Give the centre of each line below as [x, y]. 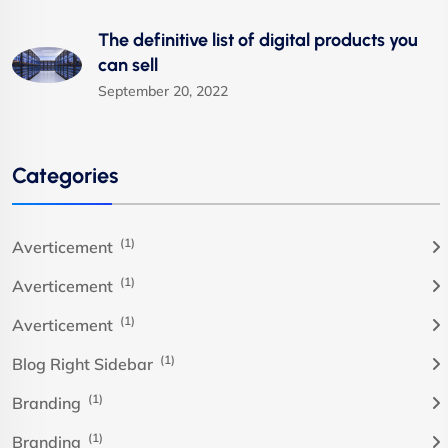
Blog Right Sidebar [84, 363]
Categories [65, 174]
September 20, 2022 [163, 90]
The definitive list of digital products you [258, 39]
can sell [128, 64]
